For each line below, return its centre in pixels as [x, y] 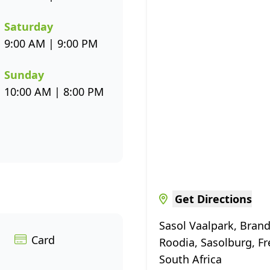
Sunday [24, 75]
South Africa [190, 259]
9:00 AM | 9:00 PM [51, 43]
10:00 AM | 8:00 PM [54, 92]
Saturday [29, 27]
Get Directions [213, 199]
